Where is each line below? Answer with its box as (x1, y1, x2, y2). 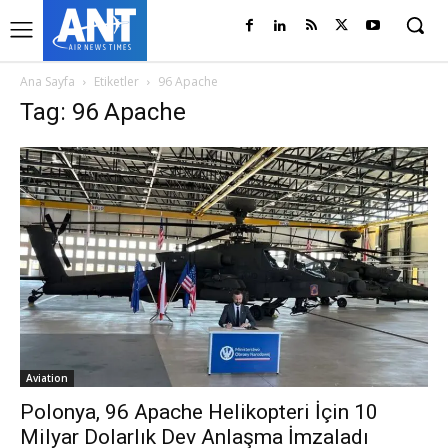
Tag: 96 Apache (20, 98, 186, 126)
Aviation (26, 371, 68, 386)
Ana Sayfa (20, 73, 75, 90)
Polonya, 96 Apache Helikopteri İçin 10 (20, 400, 378, 425)
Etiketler (94, 73, 139, 90)
